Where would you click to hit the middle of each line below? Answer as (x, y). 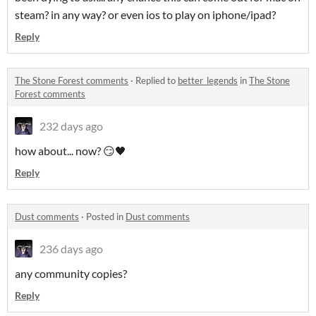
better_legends (208, 81)
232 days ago (71, 126)
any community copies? (71, 274)
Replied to (157, 81)
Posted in (106, 217)
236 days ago (71, 249)
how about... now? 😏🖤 (71, 151)
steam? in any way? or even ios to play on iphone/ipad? (145, 15)
